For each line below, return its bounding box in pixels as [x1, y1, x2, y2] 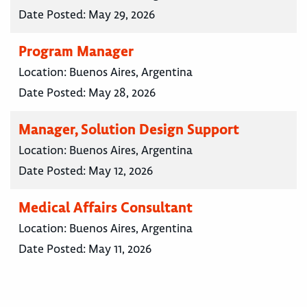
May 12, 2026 [88, 163, 153, 179]
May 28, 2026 [88, 85, 156, 101]
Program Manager [19, 42, 134, 61]
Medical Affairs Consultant [19, 198, 193, 217]
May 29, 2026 [88, 7, 155, 23]
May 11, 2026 [88, 241, 151, 257]
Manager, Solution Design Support [19, 120, 239, 139]
